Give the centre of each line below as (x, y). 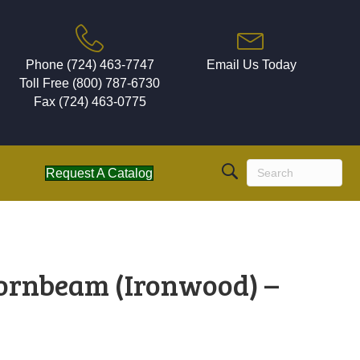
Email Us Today (251, 65)
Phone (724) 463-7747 (90, 65)
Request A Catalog (99, 173)
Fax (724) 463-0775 (90, 102)
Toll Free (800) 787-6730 (90, 83)
